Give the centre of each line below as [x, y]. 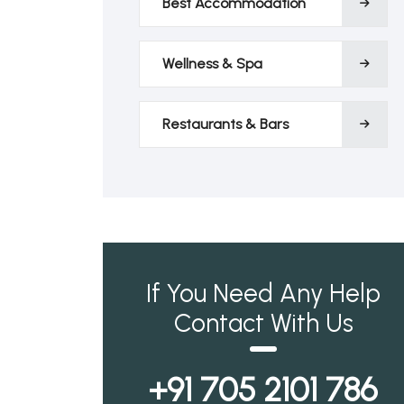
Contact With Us [263, 323]
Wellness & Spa [212, 64]
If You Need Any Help [263, 293]
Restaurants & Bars [225, 124]
